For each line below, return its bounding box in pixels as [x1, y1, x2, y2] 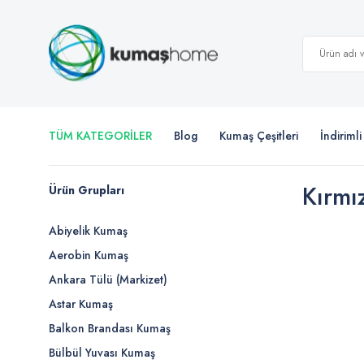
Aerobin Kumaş [49, 247, 128, 263]
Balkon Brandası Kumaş [49, 320, 171, 336]
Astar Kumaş [49, 296, 113, 312]
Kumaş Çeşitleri [219, 128, 298, 144]
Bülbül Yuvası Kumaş [49, 344, 155, 361]
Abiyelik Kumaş [49, 223, 128, 239]
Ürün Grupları [49, 182, 124, 198]
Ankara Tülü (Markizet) [49, 271, 167, 288]
